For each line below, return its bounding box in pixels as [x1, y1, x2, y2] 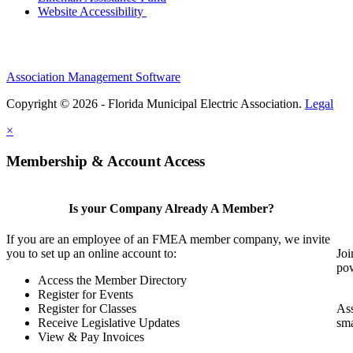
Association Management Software [6, 70, 180, 84]
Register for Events [38, 288, 133, 302]
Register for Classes [38, 302, 136, 316]
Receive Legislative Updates [38, 316, 180, 330]
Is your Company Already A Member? [69, 201, 275, 215]
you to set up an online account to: [6, 247, 176, 261]
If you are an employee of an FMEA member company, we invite [6, 232, 330, 247]
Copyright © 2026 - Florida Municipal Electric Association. [6, 97, 305, 111]
